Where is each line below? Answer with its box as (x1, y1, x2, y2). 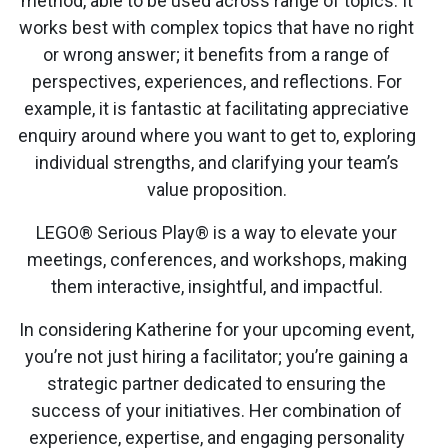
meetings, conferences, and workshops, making (26, 248, 407, 270)
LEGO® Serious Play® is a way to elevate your (36, 221, 397, 243)
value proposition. (146, 178, 287, 200)
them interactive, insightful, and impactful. (50, 275, 383, 297)
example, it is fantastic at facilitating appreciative (24, 97, 409, 119)
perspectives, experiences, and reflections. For (31, 70, 402, 92)
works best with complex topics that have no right (19, 16, 414, 38)
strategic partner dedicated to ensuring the (47, 372, 386, 394)
